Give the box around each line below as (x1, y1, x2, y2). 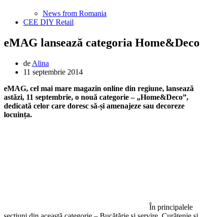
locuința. (4, 110, 32, 119)
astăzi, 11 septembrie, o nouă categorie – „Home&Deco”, (4, 93, 188, 101)
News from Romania (43, 9, 107, 17)
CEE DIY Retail (23, 18, 74, 26)
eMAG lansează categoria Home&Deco (4, 36, 200, 49)
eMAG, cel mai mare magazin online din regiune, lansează (4, 84, 194, 93)
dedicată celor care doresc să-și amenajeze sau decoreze (4, 101, 185, 110)
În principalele (149, 202, 193, 211)
